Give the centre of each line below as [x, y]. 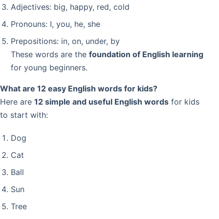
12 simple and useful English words [101, 102]
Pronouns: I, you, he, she [55, 24]
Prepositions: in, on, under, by [65, 41]
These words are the [50, 55]
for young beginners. [49, 68]
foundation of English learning [146, 55]
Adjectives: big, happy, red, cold [70, 7]
